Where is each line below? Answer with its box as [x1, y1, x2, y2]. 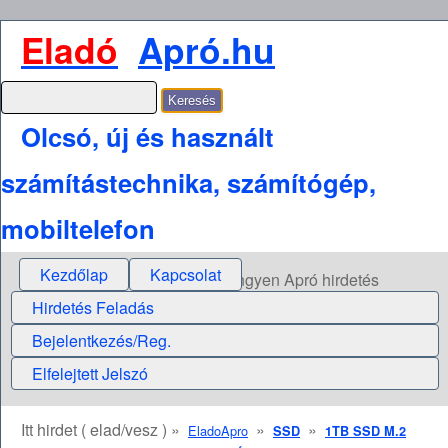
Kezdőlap [40, 263, 108, 287]
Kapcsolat [150, 263, 221, 287]
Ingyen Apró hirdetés [232, 268, 379, 292]
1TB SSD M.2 [325, 422, 406, 441]
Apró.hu [138, 24, 275, 75]
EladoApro [188, 421, 248, 441]
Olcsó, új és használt [21, 118, 274, 156]
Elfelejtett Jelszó [32, 362, 148, 386]
